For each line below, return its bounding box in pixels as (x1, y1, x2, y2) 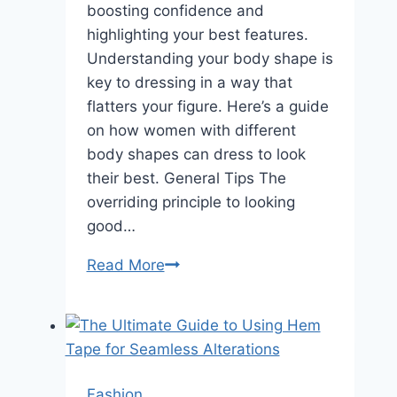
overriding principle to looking (86, 193, 295, 211)
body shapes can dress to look (86, 145, 306, 163)
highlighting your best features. (86, 26, 308, 43)
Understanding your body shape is (86, 50, 333, 67)
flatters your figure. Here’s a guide (86, 97, 329, 115)
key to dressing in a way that (86, 74, 292, 91)
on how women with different (86, 121, 296, 139)
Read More (86, 256, 165, 274)
